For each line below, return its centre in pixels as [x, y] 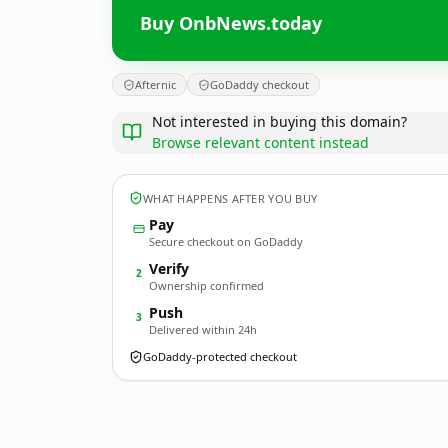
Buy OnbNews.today [231, 22]
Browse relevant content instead [260, 142]
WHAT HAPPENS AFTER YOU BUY [230, 198]
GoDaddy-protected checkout [220, 356]
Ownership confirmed [206, 285]
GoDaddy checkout [259, 84]
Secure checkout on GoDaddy [226, 241]
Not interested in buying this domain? [279, 121]
